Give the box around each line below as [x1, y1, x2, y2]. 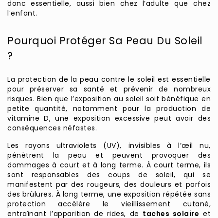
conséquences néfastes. [7, 123, 97, 133]
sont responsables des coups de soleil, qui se [7, 170, 211, 180]
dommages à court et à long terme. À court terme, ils [7, 160, 211, 170]
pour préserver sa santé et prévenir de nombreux [7, 84, 211, 94]
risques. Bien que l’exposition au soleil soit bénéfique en [7, 94, 211, 104]
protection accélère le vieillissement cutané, [7, 199, 211, 209]
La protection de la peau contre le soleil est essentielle [7, 74, 211, 85]
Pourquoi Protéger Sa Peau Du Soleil [7, 34, 203, 48]
